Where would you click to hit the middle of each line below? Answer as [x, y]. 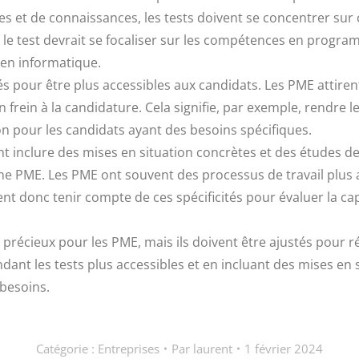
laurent [213, 349]
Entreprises [129, 349]
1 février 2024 [284, 349]
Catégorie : [67, 349]
